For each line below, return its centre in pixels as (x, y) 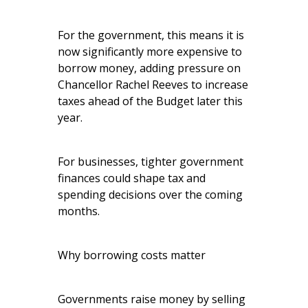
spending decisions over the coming (150, 195)
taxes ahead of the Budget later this (150, 101)
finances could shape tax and (132, 178)
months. (79, 211)
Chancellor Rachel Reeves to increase (153, 85)
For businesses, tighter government (151, 162)
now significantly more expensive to (150, 52)
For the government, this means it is (151, 35)
